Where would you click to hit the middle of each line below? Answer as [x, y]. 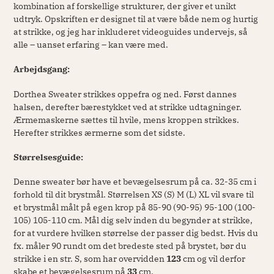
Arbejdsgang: [42, 69]
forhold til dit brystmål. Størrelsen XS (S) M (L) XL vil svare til [134, 195]
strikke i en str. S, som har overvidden [90, 259]
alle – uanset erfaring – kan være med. [91, 44]
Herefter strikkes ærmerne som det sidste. [100, 132]
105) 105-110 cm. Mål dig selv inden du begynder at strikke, [133, 220]
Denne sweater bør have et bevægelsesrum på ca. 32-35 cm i [135, 182]
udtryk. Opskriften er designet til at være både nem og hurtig [136, 19]
